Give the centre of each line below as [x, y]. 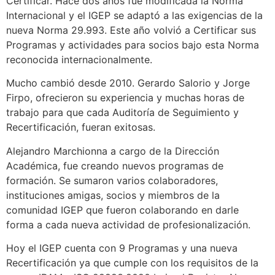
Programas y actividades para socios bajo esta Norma [133, 45]
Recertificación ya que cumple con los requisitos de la [132, 263]
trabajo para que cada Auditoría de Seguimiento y [122, 113]
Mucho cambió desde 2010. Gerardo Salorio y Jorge [128, 83]
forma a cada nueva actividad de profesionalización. [128, 224]
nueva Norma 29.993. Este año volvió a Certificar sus [131, 30]
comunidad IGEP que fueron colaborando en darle [122, 210]
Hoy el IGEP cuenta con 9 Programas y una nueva [122, 248]
